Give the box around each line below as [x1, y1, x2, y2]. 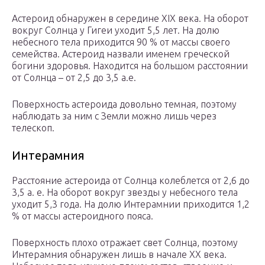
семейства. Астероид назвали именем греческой [12, 49, 230, 60]
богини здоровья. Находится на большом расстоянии [12, 60, 248, 72]
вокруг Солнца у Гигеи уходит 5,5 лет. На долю [12, 25, 219, 36]
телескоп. [12, 122, 54, 134]
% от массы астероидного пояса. [12, 211, 153, 222]
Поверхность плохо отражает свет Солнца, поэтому [12, 237, 238, 248]
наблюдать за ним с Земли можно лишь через [12, 111, 216, 122]
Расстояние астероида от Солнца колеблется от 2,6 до [12, 175, 250, 186]
